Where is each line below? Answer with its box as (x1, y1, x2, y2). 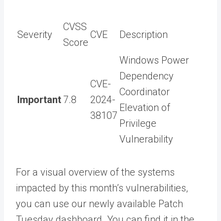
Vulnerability (119, 133, 173, 145)
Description (119, 28, 168, 40)
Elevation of (119, 101, 170, 113)
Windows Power (119, 54, 189, 66)
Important (17, 93, 61, 106)
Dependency (119, 70, 174, 82)
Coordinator (119, 85, 170, 98)
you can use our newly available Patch (16, 197, 183, 210)
